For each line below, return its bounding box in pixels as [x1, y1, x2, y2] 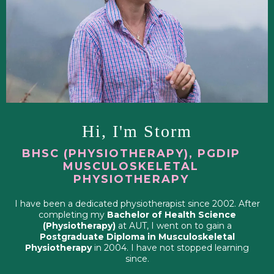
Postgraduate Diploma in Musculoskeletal [39, 231, 235, 243]
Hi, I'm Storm [82, 122, 192, 141]
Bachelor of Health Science [106, 209, 236, 221]
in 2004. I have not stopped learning [92, 242, 249, 254]
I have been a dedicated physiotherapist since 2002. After [14, 198, 260, 210]
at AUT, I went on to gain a [115, 220, 232, 232]
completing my [38, 209, 107, 221]
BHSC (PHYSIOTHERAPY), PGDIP [21, 147, 240, 161]
